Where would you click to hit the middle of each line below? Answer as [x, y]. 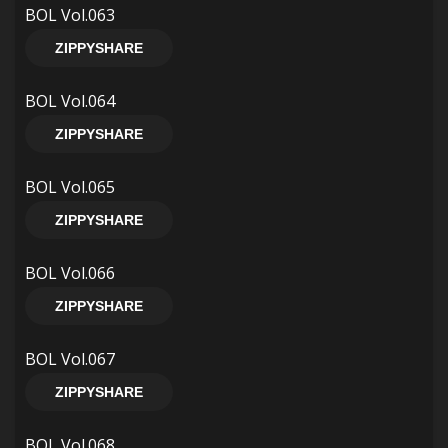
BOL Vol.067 [70, 359]
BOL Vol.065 [70, 187]
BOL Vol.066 [70, 273]
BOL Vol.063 [70, 15]
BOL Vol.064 [70, 101]
